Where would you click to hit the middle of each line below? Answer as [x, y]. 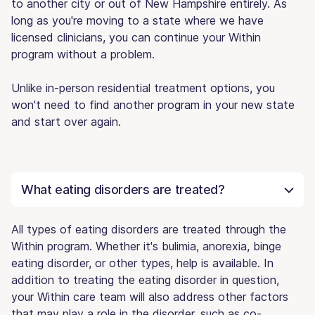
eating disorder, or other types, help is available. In [142, 263]
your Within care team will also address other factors [150, 296]
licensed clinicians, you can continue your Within [136, 37]
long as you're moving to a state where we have [137, 20]
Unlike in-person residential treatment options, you [143, 88]
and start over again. [66, 121]
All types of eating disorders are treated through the [149, 229]
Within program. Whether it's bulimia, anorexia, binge [146, 246]
